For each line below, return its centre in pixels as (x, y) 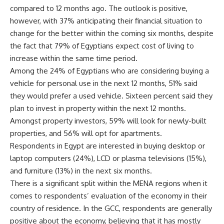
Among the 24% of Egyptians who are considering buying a (109, 70)
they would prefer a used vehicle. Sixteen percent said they (111, 95)
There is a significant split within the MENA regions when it (109, 183)
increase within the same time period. (74, 58)
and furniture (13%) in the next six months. (81, 170)
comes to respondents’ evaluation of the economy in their (108, 195)
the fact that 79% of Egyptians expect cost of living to (102, 45)
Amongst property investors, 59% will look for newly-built (108, 120)
